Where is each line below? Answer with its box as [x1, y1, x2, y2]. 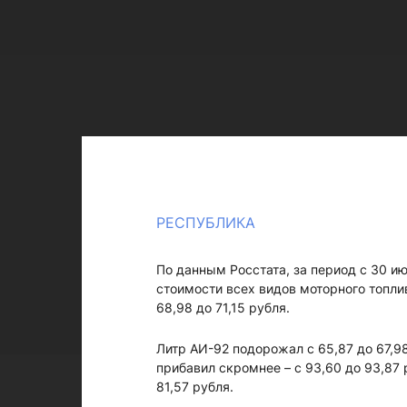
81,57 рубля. [155, 379, 233, 394]
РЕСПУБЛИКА [155, 213, 255, 232]
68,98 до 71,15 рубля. [155, 300, 290, 315]
